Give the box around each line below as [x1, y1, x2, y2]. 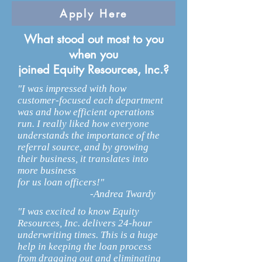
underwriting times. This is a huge [18, 229, 158, 240]
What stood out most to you [23, 32, 164, 47]
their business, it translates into [18, 153, 149, 164]
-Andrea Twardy [18, 188, 158, 199]
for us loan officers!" [18, 177, 113, 188]
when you [69, 47, 118, 62]
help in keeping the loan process [18, 241, 151, 252]
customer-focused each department [18, 95, 163, 106]
